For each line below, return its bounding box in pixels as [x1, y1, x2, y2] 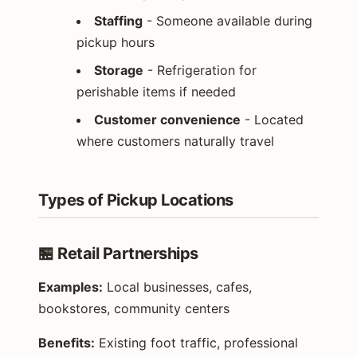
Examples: [38, 278, 103, 295]
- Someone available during [143, 12, 312, 29]
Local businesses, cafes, [103, 278, 252, 295]
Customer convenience [94, 111, 241, 127]
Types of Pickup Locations [38, 190, 233, 210]
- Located [241, 111, 304, 127]
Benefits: [38, 334, 95, 351]
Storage [94, 61, 143, 78]
